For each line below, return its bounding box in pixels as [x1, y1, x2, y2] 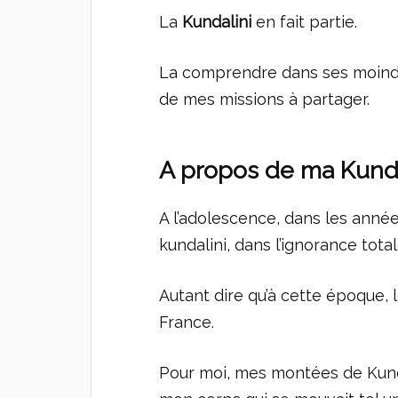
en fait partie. [251, 12, 358, 32]
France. [159, 312, 215, 331]
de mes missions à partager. [159, 90, 370, 109]
